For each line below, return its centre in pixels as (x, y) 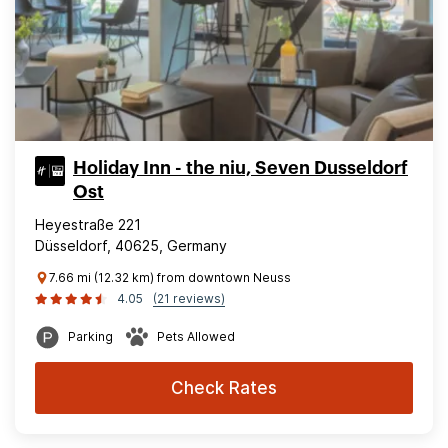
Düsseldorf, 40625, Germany (131, 245)
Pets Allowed (196, 336)
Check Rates (224, 388)
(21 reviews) (189, 298)
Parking (90, 336)
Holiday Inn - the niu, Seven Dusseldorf (240, 168)
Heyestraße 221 (88, 224)
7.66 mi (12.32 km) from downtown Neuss (170, 277)
